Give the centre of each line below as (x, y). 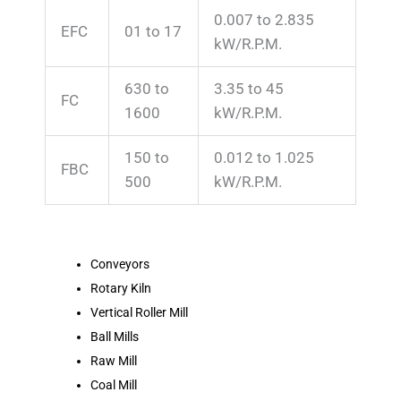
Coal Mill (114, 384)
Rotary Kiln (121, 288)
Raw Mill (114, 360)
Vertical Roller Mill (139, 312)
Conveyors (120, 264)
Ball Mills (115, 336)
